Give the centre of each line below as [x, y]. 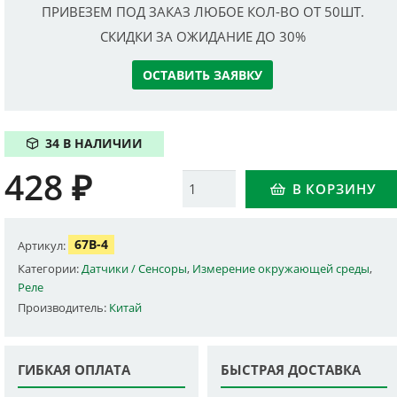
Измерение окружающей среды [281, 268]
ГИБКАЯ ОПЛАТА [74, 369]
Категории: [50, 268]
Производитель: [64, 307]
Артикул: [43, 245]
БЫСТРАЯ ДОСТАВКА [290, 369]
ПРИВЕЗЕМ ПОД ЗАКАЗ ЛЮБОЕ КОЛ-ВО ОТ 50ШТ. [202, 11]
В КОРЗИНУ [334, 188]
